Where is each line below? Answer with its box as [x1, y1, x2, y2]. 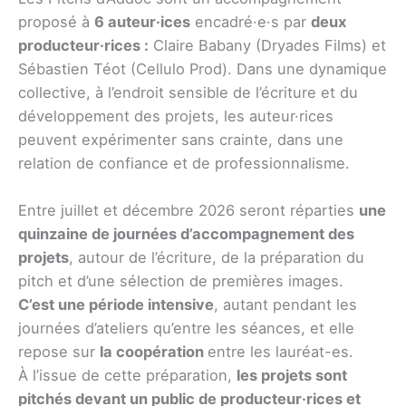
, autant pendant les [214, 295, 357, 314]
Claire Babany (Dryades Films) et [149, 36, 386, 55]
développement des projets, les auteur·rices [18, 107, 333, 126]
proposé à [18, 13, 94, 32]
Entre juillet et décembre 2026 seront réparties [18, 201, 359, 220]
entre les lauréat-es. [208, 343, 353, 362]
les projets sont [237, 366, 347, 385]
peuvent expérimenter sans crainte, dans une [18, 130, 343, 150]
